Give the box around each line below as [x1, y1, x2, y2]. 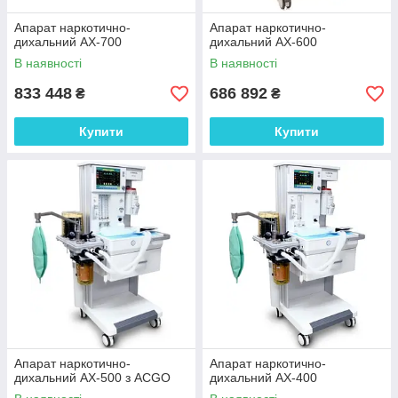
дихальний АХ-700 [14, 35, 122, 49]
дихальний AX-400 [210, 370, 317, 385]
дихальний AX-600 [210, 35, 317, 49]
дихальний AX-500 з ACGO [14, 370, 171, 385]
